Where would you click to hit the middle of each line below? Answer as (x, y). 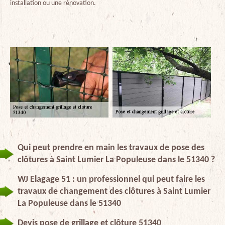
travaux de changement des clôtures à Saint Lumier (114, 191)
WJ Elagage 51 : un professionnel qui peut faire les (111, 179)
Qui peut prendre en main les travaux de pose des (111, 148)
